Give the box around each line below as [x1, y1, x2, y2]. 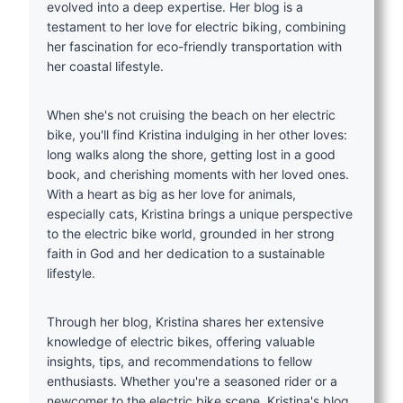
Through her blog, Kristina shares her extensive [47, 314, 324, 330]
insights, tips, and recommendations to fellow [47, 354, 312, 370]
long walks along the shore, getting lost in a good [47, 147, 336, 163]
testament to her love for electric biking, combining [47, 19, 346, 35]
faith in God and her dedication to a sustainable [47, 246, 325, 262]
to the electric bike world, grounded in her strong [47, 226, 335, 242]
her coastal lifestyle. [47, 58, 164, 75]
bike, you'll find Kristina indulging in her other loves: [47, 127, 347, 143]
